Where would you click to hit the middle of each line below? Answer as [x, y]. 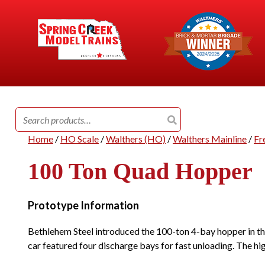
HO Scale [80, 139]
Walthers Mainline [210, 139]
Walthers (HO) [136, 139]
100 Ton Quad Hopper [140, 172]
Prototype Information [83, 206]
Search [29, 114]
